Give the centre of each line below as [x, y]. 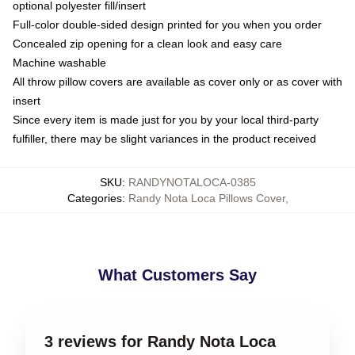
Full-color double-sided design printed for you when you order [167, 25]
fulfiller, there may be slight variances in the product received [164, 139]
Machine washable [59, 63]
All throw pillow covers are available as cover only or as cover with [177, 82]
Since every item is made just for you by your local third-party [166, 120]
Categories [94, 198]
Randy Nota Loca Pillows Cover [206, 198]
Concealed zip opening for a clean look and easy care [147, 44]
